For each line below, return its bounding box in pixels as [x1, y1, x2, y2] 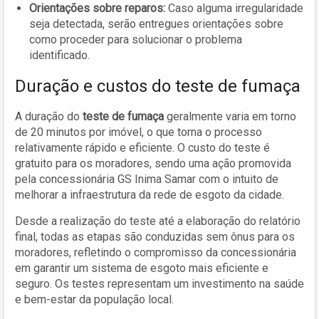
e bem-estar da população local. [15, 292, 174, 306]
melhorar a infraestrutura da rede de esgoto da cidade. [15, 187, 284, 202]
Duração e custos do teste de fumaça [15, 75, 300, 96]
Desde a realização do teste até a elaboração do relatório [15, 214, 300, 228]
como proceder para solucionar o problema [29, 32, 242, 46]
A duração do [15, 109, 83, 123]
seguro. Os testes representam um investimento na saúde [15, 276, 304, 291]
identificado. [29, 48, 90, 62]
